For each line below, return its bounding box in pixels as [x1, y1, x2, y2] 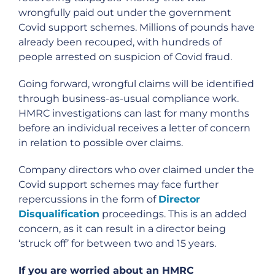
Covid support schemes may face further [18, 179, 219, 190]
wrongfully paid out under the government [18, 7, 231, 18]
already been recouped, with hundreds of [18, 36, 222, 48]
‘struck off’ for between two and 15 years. [18, 238, 216, 249]
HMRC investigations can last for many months [18, 107, 249, 119]
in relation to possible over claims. [18, 137, 183, 149]
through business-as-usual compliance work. [18, 93, 239, 104]
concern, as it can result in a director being [18, 223, 226, 234]
